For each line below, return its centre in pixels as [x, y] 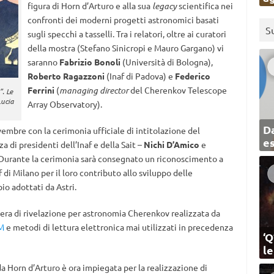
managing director [94, 90]
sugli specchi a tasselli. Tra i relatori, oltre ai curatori [127, 34]
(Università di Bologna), [166, 62]
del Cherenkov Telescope [177, 90]
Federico [192, 76]
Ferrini [41, 90]
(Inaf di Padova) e [139, 76]
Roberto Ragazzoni [66, 76]
